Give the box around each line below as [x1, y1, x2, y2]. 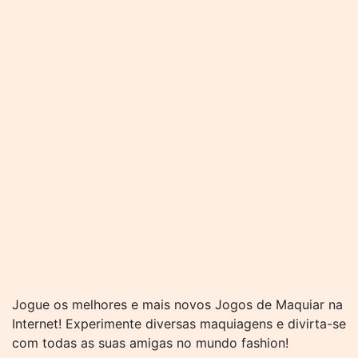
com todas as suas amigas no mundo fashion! [12, 335, 288, 351]
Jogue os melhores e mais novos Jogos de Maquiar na [12, 296, 343, 312]
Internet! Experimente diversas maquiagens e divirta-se [12, 316, 346, 332]
